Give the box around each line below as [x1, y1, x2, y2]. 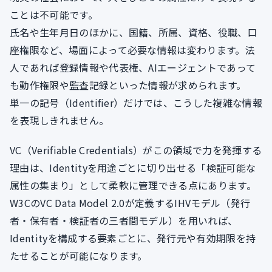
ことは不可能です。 [10, 7, 98, 22]
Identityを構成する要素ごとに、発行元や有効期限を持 [10, 231, 256, 246]
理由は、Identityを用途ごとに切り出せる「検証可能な [10, 160, 256, 175]
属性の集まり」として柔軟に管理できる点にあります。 [10, 178, 256, 193]
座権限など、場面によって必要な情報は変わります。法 [10, 42, 256, 58]
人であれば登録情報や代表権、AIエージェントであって [10, 60, 256, 75]
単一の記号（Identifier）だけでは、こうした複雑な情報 [10, 95, 262, 110]
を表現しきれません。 [10, 113, 109, 128]
